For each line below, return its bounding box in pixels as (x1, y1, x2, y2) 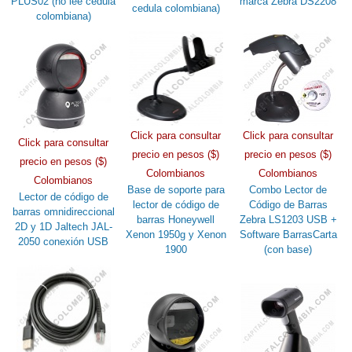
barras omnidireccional (12, 205, 115, 218)
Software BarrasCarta (239, 228, 337, 240)
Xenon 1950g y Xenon (125, 228, 226, 240)
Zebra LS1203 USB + (239, 213, 337, 225)
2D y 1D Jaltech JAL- (14, 220, 112, 233)
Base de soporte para (126, 183, 225, 196)
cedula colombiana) (131, 2, 220, 14)
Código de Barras (248, 198, 328, 211)
